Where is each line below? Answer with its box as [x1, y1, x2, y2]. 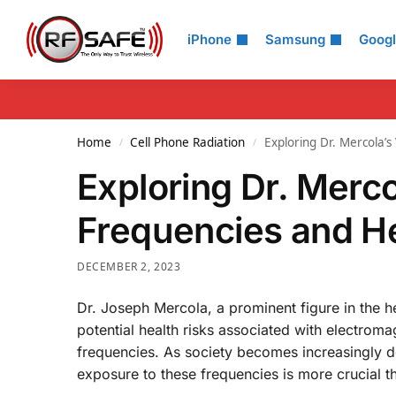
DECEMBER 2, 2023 [77, 259, 181, 274]
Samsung [265, 31, 325, 48]
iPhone [187, 31, 232, 48]
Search [25, 12, 90, 39]
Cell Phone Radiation [130, 134, 246, 150]
